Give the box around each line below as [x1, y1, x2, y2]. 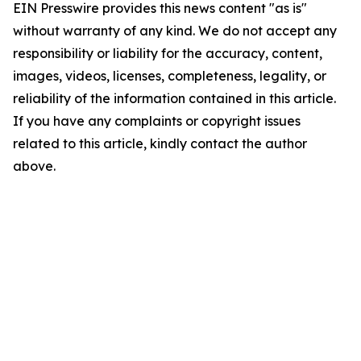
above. [13, 158, 56, 174]
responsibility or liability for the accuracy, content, [13, 45, 322, 61]
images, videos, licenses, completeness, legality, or [13, 68, 326, 84]
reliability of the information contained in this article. [13, 90, 336, 106]
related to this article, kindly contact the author [13, 135, 307, 151]
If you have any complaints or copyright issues [13, 113, 301, 129]
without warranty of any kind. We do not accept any [13, 23, 337, 39]
